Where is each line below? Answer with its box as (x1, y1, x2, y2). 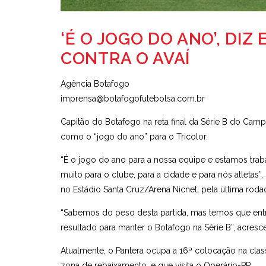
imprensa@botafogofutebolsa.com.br (61, 94, 205, 104)
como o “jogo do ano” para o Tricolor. (61, 132, 208, 142)
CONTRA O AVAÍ (61, 49, 191, 69)
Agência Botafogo (61, 79, 129, 89)
